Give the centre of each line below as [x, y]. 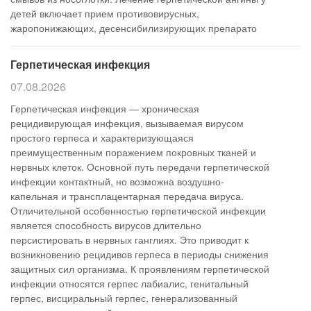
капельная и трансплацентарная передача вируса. [127, 196]
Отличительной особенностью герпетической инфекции [138, 210]
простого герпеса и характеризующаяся [102, 137]
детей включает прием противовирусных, [105, 13]
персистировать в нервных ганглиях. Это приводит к [129, 239]
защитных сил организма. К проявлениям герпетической [140, 269]
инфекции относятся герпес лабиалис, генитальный [129, 283]
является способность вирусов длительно [106, 225]
